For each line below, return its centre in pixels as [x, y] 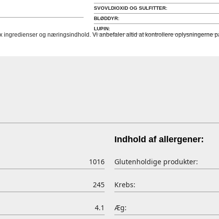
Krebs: [125, 185]
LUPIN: [102, 29]
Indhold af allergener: [159, 139]
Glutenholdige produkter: [156, 162]
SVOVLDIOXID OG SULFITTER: [130, 8]
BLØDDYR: [106, 18]
